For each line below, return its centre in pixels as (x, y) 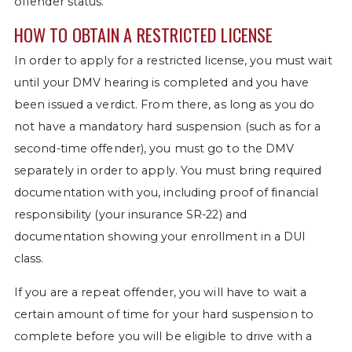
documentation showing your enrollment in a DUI (160, 237)
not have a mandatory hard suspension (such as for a (167, 127)
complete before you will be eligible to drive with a (163, 336)
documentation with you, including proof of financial (166, 193)
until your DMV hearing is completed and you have (161, 83)
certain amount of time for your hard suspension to (163, 314)
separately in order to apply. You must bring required (168, 171)
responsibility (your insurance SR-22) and (130, 215)
